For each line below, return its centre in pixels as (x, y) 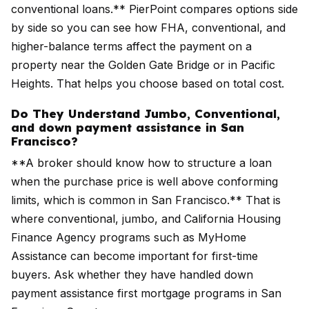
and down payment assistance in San (128, 127)
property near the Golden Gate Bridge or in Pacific (143, 65)
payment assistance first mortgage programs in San (146, 293)
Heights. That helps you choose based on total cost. (148, 83)
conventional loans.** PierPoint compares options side (154, 9)
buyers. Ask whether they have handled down (132, 275)
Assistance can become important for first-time (134, 256)
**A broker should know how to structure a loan (141, 163)
